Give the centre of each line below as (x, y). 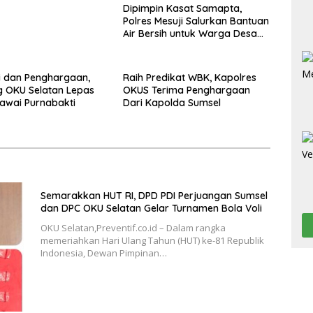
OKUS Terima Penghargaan (186, 90)
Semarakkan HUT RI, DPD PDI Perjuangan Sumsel (154, 195)
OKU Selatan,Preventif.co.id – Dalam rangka (133, 227)
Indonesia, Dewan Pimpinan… (103, 253)
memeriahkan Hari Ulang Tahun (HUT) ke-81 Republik (152, 240)
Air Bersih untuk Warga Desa (190, 33)
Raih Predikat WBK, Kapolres (189, 77)
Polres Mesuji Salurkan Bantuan (196, 21)
